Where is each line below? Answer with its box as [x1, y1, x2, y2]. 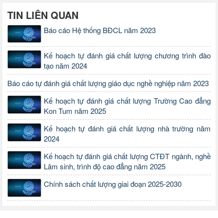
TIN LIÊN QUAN [7, 7, 78, 22]
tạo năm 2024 [44, 60, 87, 71]
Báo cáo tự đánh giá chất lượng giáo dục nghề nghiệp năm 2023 [7, 78, 209, 89]
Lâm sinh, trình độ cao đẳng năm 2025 [44, 161, 165, 172]
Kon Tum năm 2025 [44, 106, 106, 116]
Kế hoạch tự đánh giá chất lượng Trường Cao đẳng [44, 95, 211, 106]
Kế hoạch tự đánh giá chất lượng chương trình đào [44, 50, 211, 61]
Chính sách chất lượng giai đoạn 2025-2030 [44, 179, 182, 189]
